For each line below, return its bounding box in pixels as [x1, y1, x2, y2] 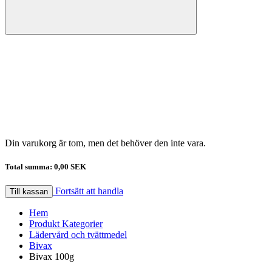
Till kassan [10, 186, 48, 196]
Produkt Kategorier [29, 218, 103, 229]
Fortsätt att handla [55, 185, 123, 196]
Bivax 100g [29, 251, 74, 262]
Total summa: [5, 161, 54, 171]
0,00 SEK [54, 161, 86, 171]
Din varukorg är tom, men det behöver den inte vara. [5, 137, 206, 148]
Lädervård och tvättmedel [29, 229, 127, 240]
